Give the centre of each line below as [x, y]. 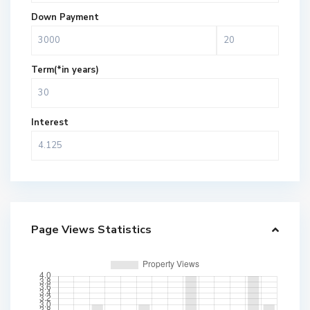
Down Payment [65, 18]
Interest [50, 123]
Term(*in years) [65, 70]
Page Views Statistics [92, 230]
